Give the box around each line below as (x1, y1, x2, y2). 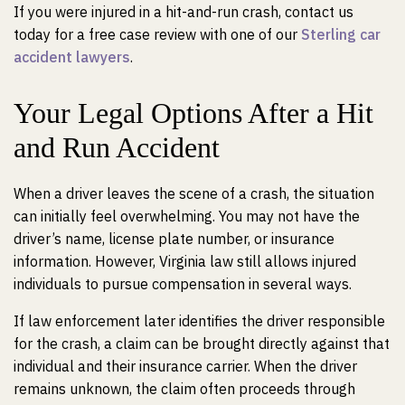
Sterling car (301, 25, 381, 43)
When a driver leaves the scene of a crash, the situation (14, 184, 374, 202)
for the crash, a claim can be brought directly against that (14, 334, 390, 353)
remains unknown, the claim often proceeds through (14, 380, 355, 398)
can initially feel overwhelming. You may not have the (14, 207, 360, 225)
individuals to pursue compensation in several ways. (14, 275, 352, 293)
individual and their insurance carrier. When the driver (14, 357, 357, 375)
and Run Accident (14, 131, 220, 164)
